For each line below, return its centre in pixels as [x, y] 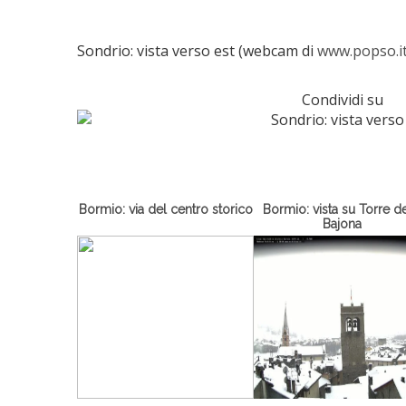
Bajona [343, 222]
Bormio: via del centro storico [165, 208]
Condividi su [342, 98]
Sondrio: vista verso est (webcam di [197, 49]
